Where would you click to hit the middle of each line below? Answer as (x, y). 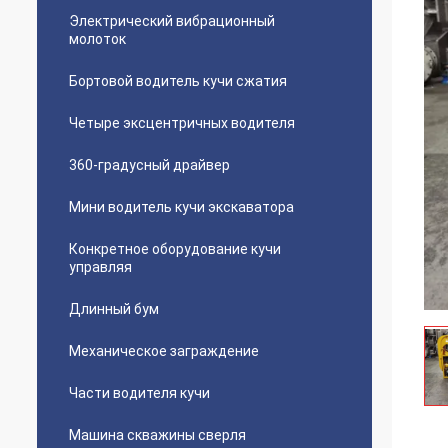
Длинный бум (114, 309)
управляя (100, 267)
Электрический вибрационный (172, 21)
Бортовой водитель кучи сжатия (178, 81)
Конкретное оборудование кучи (175, 249)
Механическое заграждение (164, 351)
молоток (97, 39)
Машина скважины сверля (157, 435)
